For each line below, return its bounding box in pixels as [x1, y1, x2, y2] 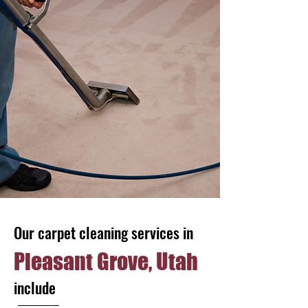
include [14, 276, 56, 298]
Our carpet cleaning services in [14, 221, 197, 243]
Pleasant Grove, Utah [14, 248, 198, 275]
